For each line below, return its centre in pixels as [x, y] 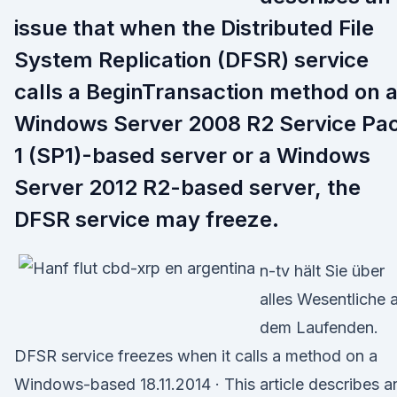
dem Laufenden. [319, 327]
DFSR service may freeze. [147, 219]
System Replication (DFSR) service [191, 60]
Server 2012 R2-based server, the [187, 187]
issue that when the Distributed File [194, 28]
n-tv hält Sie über [322, 271]
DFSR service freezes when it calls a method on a [196, 356]
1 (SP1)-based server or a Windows [192, 156]
